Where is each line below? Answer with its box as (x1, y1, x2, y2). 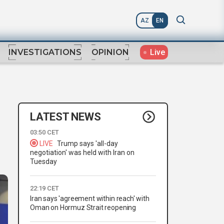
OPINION (91, 47, 129, 57)
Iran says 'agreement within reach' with (30, 194, 149, 203)
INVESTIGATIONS (8, 47, 81, 57)
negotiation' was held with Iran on (30, 148, 134, 157)
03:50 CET (30, 128, 59, 136)
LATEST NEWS (30, 110, 101, 123)
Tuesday (30, 157, 57, 166)
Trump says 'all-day (57, 139, 118, 148)
